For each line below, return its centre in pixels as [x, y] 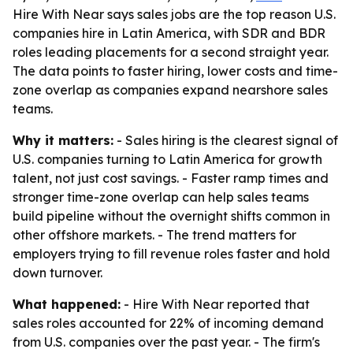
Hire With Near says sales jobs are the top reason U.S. [174, 14]
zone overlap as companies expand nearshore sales [170, 90]
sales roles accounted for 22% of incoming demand [168, 323]
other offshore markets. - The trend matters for [154, 235]
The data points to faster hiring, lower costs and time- [175, 71]
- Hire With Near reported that [215, 304]
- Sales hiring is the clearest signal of [226, 140]
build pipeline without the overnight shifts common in [171, 216]
